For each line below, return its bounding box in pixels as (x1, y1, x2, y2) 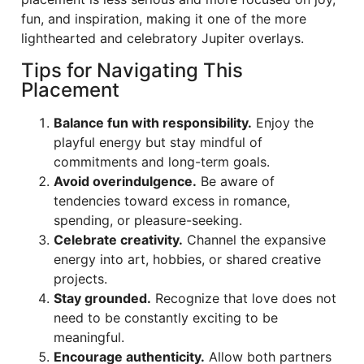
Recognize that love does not (151, 289, 336, 306)
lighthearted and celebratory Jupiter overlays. (21, 29, 304, 46)
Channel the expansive (183, 231, 326, 248)
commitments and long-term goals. (54, 153, 270, 170)
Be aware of (197, 172, 275, 189)
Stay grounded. (54, 289, 151, 306)
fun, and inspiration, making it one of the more (21, 10, 306, 27)
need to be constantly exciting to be (54, 309, 278, 326)
